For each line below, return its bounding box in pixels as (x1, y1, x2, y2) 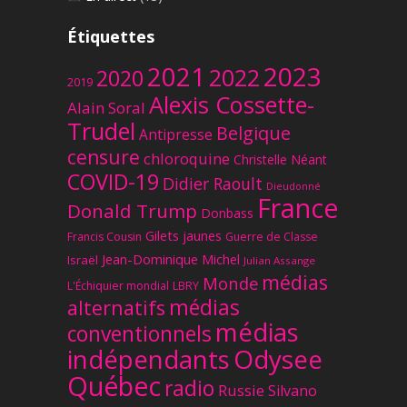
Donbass (201, 203, 253, 222)
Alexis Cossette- (149, 88, 314, 120)
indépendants (67, 342, 230, 376)
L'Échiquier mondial (67, 277, 169, 293)
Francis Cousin (67, 228, 142, 244)
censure (67, 144, 140, 170)
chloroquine (144, 147, 230, 169)
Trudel (67, 114, 135, 146)
